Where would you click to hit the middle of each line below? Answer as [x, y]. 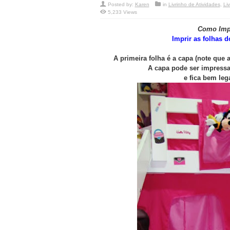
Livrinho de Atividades [194, 5]
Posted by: [121, 5]
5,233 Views [122, 12]
